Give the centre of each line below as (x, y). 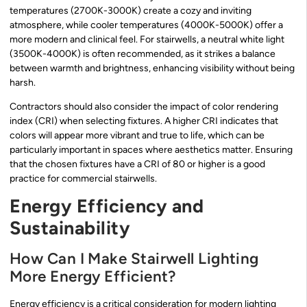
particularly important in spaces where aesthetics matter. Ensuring (151, 150)
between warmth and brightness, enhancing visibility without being (152, 68)
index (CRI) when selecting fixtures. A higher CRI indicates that (144, 121)
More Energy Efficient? (93, 277)
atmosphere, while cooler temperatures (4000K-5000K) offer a (146, 25)
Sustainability (70, 228)
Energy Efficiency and (107, 206)
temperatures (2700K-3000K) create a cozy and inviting (131, 10)
